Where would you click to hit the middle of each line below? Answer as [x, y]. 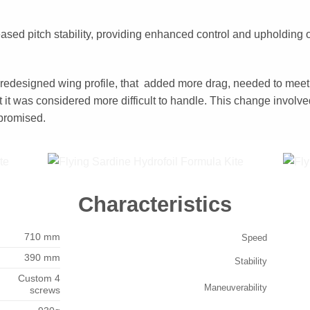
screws [45, 290]
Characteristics [155, 204]
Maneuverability [236, 288]
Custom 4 [39, 278]
